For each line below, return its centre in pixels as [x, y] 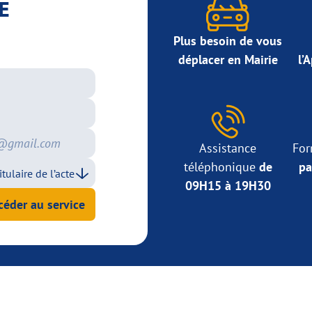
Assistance [228, 148]
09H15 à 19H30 [228, 185]
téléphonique [221, 166]
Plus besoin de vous [228, 40]
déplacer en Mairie [228, 59]
